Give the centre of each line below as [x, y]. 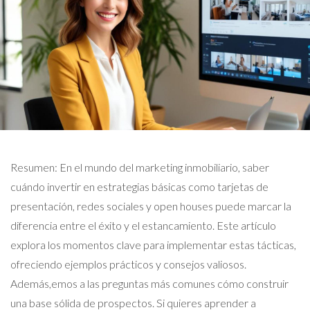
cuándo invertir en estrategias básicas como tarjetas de [139, 186]
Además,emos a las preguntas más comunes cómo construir [149, 283]
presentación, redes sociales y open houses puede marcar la [151, 206]
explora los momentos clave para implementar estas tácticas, [153, 245]
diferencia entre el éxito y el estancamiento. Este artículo [143, 225]
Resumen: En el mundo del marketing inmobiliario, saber [140, 167]
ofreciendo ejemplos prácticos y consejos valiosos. [128, 264]
